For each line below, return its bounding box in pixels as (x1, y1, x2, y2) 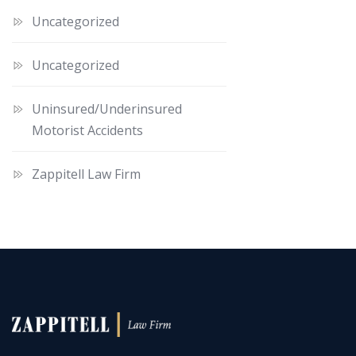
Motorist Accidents (32, 121, 143, 139)
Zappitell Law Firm (32, 164, 141, 183)
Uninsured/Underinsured (32, 99, 182, 118)
